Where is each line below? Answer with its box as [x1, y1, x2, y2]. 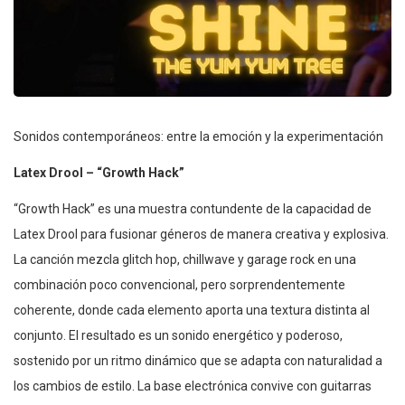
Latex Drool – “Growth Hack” [14, 165, 184, 181]
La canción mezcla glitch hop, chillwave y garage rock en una [14, 252, 356, 268]
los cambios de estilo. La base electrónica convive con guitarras [14, 379, 372, 394]
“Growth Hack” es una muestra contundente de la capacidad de [14, 202, 372, 217]
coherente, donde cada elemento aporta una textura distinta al [14, 303, 370, 318]
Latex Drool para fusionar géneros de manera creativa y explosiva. [14, 227, 389, 242]
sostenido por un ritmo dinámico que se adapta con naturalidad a [14, 353, 382, 369]
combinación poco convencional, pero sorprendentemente [14, 278, 345, 293]
